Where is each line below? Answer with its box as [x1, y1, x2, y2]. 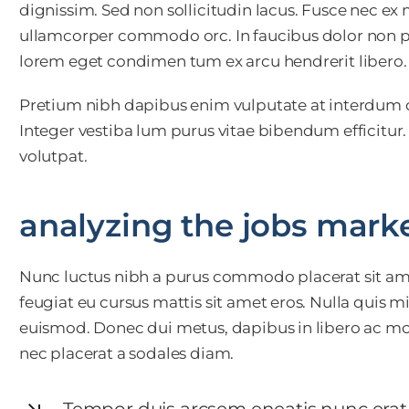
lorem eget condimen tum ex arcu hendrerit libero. [18, 51, 407, 70]
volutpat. [18, 146, 88, 165]
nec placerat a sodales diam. [18, 343, 235, 362]
